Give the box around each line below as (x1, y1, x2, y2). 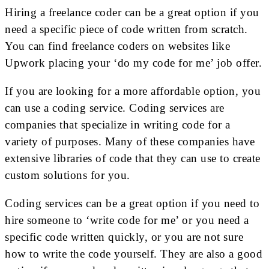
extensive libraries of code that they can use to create (5, 151, 261, 165)
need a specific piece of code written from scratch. (5, 22, 248, 35)
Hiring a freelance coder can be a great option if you (5, 5, 259, 19)
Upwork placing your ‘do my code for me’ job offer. (5, 56, 262, 69)
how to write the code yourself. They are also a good (5, 247, 262, 260)
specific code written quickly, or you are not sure (5, 230, 243, 243)
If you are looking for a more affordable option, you (5, 84, 261, 97)
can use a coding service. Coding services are (5, 101, 225, 114)
